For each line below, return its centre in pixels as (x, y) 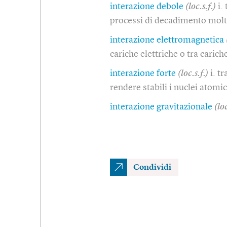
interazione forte (143, 73)
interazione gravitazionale (161, 107)
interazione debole (147, 6)
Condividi (152, 167)
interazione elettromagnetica (167, 40)
